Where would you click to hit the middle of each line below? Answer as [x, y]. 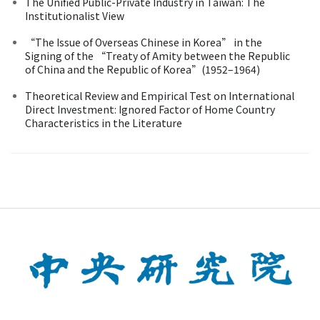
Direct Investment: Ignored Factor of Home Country [150, 109]
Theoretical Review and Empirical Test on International [160, 95]
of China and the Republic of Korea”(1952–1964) [142, 69]
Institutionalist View [75, 15]
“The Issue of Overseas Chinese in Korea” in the [144, 42]
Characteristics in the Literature [104, 122]
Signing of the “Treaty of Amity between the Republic [157, 55]
